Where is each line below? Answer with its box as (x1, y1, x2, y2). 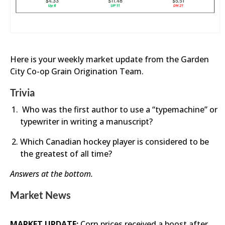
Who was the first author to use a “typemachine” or (20, 104, 217, 115)
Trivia (10, 86, 35, 98)
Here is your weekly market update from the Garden (10, 54, 209, 65)
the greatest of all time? (20, 148, 112, 159)
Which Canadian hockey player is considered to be (20, 136, 209, 147)
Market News (10, 189, 71, 201)
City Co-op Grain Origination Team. (10, 66, 144, 77)
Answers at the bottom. (10, 168, 93, 179)
